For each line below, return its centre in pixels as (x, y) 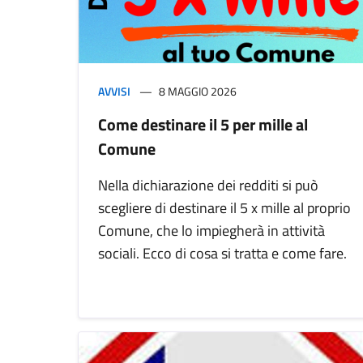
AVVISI (114, 92)
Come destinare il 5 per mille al (203, 125)
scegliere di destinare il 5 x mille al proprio (224, 208)
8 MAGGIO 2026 (198, 92)
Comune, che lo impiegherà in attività (211, 231)
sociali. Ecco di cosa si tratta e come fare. (222, 254)
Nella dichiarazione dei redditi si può (208, 186)
